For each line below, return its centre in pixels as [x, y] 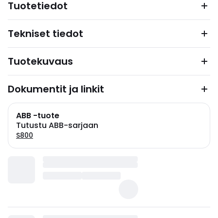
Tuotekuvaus [40, 61]
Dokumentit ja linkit [56, 89]
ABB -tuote [38, 116]
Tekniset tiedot [45, 34]
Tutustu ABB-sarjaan [57, 125]
